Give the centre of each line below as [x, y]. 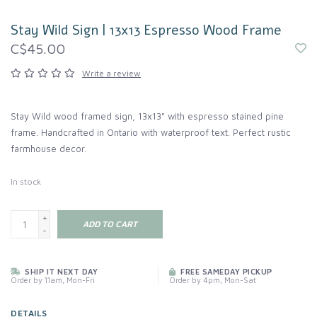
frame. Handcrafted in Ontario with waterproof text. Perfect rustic [151, 133]
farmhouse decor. [48, 149]
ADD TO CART [110, 224]
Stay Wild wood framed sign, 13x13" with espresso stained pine [147, 116]
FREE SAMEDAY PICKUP [225, 272]
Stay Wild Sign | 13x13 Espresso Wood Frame [146, 31]
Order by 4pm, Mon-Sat [213, 280]
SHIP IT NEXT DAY [60, 272]
